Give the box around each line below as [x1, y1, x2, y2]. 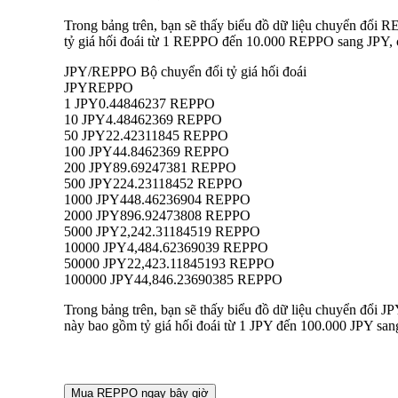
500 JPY [64, 176, 113, 192]
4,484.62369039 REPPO [127, 240, 268, 256]
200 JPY [64, 160, 113, 176]
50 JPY [64, 128, 106, 144]
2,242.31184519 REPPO [120, 224, 260, 240]
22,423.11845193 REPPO [127, 256, 275, 272]
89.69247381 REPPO [113, 160, 236, 176]
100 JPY [64, 144, 113, 160]
